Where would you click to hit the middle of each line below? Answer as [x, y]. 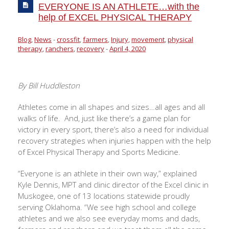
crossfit [68, 40]
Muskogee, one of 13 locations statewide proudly [104, 196]
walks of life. [39, 118]
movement [148, 40]
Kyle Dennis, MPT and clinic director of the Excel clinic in [113, 185]
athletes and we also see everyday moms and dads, [109, 219]
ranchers [60, 49]
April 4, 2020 [128, 49]
